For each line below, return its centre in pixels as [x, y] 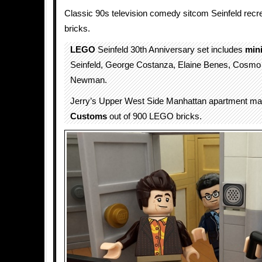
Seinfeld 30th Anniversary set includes [170, 50]
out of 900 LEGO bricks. [154, 116]
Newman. [89, 80]
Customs [89, 116]
